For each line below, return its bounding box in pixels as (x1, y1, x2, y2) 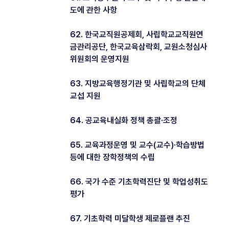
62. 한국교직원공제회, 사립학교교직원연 (70, 29, 203, 39)
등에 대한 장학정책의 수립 (70, 152, 155, 162)
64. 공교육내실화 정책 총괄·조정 (70, 115, 177, 125)
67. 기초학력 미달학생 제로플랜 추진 (70, 213, 190, 223)
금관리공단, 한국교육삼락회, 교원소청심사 (70, 41, 207, 52)
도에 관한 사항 (70, 5, 117, 15)
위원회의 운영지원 (70, 54, 129, 64)
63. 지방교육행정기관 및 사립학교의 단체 (70, 78, 205, 88)
